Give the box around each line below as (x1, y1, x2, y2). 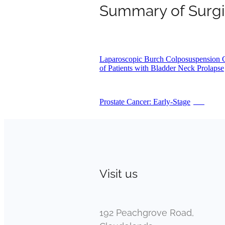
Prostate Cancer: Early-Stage (99, 97, 190, 106)
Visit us (99, 164, 138, 180)
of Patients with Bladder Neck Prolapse (99, 63, 224, 72)
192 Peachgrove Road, (99, 205, 194, 218)
